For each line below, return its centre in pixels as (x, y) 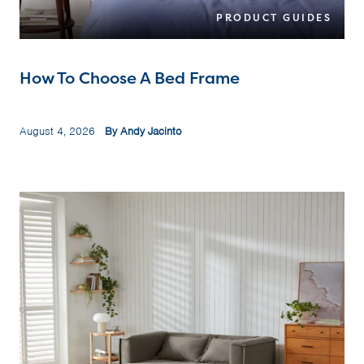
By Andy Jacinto (143, 132)
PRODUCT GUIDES (274, 18)
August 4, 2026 (62, 132)
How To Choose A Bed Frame (130, 78)
